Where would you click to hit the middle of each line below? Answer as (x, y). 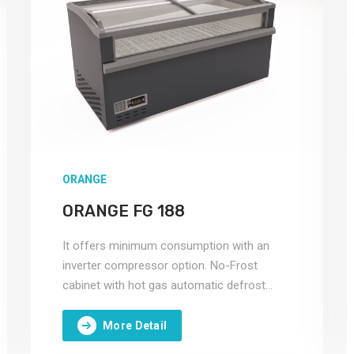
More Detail (135, 325)
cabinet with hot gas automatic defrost (164, 285)
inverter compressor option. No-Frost (160, 265)
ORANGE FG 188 (124, 211)
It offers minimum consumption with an (166, 246)
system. (83, 305)
